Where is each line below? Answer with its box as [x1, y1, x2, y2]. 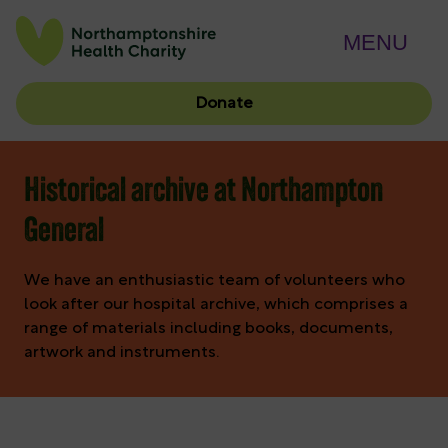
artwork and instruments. [24, 345, 219, 362]
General [24, 216, 104, 250]
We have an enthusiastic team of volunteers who [24, 273, 405, 290]
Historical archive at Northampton [24, 176, 383, 210]
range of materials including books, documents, [24, 321, 393, 338]
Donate [195, 95, 253, 112]
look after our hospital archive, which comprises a [24, 297, 408, 314]
